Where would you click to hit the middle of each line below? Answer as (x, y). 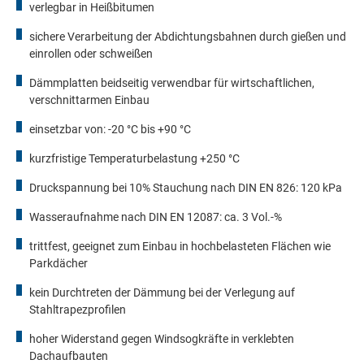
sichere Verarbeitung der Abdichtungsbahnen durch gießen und (188, 37)
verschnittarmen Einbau (89, 100)
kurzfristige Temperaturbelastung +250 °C (134, 159)
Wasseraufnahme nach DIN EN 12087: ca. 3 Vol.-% (156, 217)
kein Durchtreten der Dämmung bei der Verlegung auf (162, 293)
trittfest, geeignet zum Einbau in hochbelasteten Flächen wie (180, 247)
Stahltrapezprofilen (78, 310)
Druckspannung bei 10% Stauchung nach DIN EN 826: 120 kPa (186, 188)
